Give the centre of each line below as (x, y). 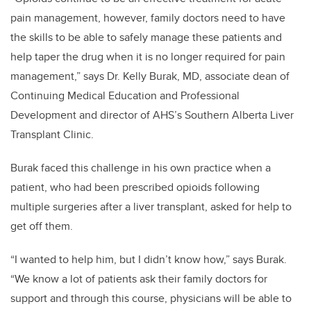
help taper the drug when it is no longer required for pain (148, 57)
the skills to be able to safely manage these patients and (146, 37)
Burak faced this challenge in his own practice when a (141, 168)
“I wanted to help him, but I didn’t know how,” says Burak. (149, 260)
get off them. (42, 226)
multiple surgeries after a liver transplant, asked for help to (151, 207)
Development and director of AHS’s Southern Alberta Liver (152, 115)
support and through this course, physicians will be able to (151, 299)
